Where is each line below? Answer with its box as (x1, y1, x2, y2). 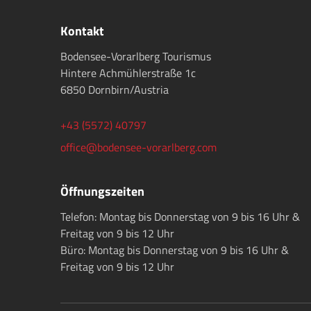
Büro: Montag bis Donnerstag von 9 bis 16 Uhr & (60, 242, 289, 258)
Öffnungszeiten (60, 182, 144, 201)
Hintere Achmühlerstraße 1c (60, 65, 196, 81)
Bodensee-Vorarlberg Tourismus (60, 48, 211, 65)
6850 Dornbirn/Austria (60, 81, 169, 98)
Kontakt (60, 22, 104, 40)
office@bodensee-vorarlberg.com (60, 139, 217, 155)
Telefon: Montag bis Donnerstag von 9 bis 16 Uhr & (60, 208, 300, 225)
